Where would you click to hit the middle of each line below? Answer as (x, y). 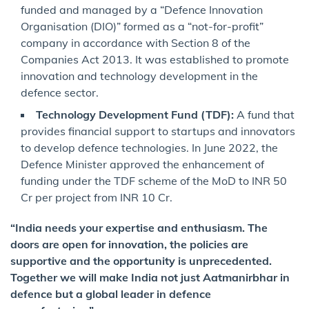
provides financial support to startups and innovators (158, 131)
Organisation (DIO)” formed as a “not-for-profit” (142, 27)
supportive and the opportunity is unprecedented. (141, 261)
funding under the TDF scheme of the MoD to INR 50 (154, 181)
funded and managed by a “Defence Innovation (142, 10)
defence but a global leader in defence (111, 294)
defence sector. (60, 93)
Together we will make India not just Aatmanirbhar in (150, 278)
